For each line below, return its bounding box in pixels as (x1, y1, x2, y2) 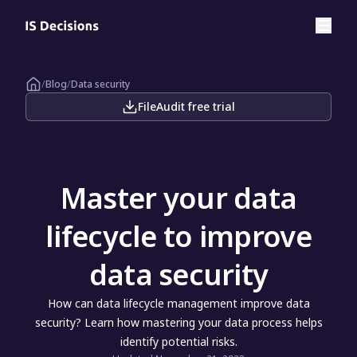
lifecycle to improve (45, 217, 312, 256)
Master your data (60, 178, 297, 218)
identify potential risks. (120, 334, 237, 349)
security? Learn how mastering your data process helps (34, 315, 323, 330)
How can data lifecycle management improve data (47, 296, 310, 311)
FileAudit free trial (138, 99, 235, 114)
